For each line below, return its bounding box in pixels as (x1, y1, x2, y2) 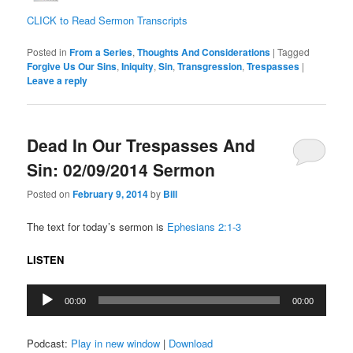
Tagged (277, 44, 310, 58)
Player (26, 300, 56, 316)
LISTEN (27, 251, 65, 267)
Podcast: (27, 335, 72, 351)
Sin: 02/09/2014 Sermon (27, 158, 216, 182)
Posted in (27, 44, 68, 58)
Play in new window (71, 335, 161, 351)
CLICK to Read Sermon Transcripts (27, 12, 188, 28)
